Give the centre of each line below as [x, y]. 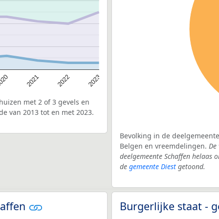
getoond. [191, 166]
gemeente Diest [153, 166]
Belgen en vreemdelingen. [164, 146]
